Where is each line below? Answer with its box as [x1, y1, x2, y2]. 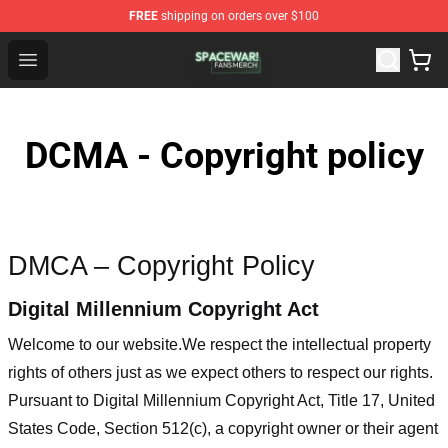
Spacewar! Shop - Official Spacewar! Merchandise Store [47, 37, 438, 56]
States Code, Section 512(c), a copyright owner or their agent [8, 419, 438, 437]
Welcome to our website [8, 335, 178, 353]
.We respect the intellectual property [178, 335, 431, 353]
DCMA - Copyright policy [24, 135, 424, 177]
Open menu [27, 49, 108, 68]
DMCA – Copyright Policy [8, 250, 315, 281]
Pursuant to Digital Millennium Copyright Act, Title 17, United [8, 391, 435, 409]
